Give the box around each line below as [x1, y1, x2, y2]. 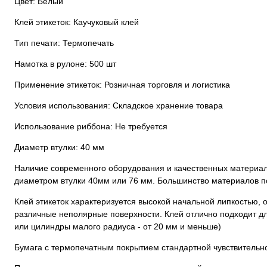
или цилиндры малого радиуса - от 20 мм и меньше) [14, 222, 221, 231]
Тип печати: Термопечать [14, 38, 114, 48]
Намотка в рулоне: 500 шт [14, 59, 116, 69]
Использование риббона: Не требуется [14, 122, 167, 131]
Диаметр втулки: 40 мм [14, 142, 104, 152]
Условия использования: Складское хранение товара [14, 101, 223, 110]
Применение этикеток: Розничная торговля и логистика [14, 80, 230, 89]
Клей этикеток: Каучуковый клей [14, 17, 139, 27]
